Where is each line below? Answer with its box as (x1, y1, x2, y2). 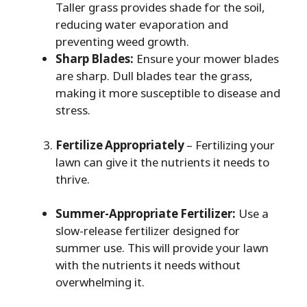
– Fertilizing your (186, 136, 275, 153)
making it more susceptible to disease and (56, 85, 280, 101)
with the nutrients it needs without (56, 257, 241, 273)
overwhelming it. (56, 274, 145, 291)
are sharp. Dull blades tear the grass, (56, 68, 253, 84)
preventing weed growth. (56, 34, 189, 50)
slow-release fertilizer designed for (56, 223, 240, 239)
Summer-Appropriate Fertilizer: (56, 206, 236, 222)
